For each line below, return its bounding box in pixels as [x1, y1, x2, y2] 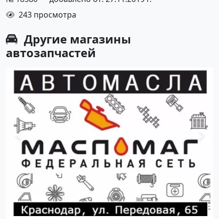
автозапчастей [6, 44, 96, 61]
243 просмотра [17, 9, 76, 20]
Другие [21, 31, 70, 47]
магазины [70, 31, 131, 47]
